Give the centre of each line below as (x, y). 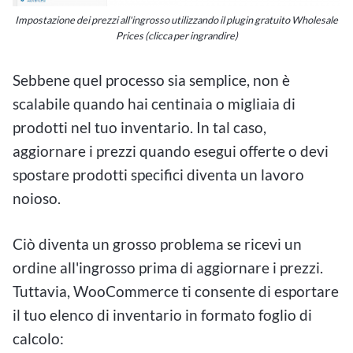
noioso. (37, 198)
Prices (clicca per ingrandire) (176, 35)
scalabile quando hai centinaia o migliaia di (154, 103)
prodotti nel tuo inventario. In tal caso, (139, 127)
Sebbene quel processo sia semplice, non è (151, 80)
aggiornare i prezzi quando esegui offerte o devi (171, 150)
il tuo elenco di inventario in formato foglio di (162, 315)
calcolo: (38, 339)
